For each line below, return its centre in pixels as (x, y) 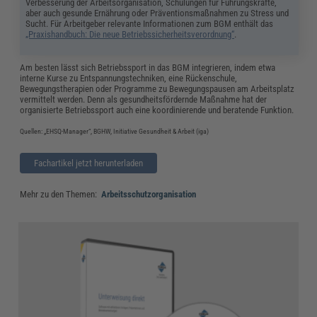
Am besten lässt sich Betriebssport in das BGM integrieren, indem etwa (148, 67)
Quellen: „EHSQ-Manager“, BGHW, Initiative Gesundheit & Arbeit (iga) (115, 131)
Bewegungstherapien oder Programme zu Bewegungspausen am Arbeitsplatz (157, 88)
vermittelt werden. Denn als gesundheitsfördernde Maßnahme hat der (144, 99)
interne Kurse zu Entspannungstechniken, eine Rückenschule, (129, 78)
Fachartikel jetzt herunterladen (88, 163)
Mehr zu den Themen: (60, 194)
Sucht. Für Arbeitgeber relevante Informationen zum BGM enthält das (150, 23)
